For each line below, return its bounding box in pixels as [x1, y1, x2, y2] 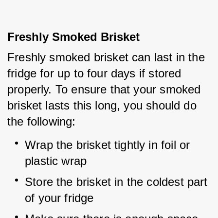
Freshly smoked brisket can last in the [7, 51, 205, 64]
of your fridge [25, 191, 94, 204]
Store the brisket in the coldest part [25, 175, 208, 188]
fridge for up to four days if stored [7, 67, 182, 80]
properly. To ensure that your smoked [7, 83, 201, 96]
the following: [7, 115, 76, 128]
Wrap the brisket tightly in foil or [25, 138, 190, 151]
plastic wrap [25, 154, 87, 167]
